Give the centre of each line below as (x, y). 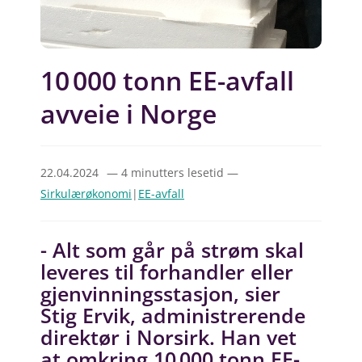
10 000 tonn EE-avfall (167, 81)
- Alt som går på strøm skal (172, 249)
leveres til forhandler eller (167, 271)
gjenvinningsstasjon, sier (160, 293)
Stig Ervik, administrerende (173, 315)
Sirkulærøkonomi (86, 194)
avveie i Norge (128, 114)
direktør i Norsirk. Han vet (168, 337)
